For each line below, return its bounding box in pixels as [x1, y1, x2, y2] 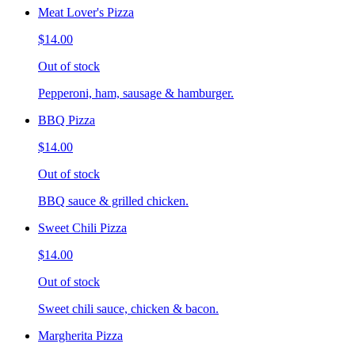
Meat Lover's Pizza [38, 5, 134, 19]
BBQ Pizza [38, 113, 95, 127]
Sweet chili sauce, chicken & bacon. [38, 301, 219, 315]
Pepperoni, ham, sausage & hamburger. [38, 86, 234, 100]
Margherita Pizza [38, 328, 123, 342]
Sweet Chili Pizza [38, 220, 127, 235]
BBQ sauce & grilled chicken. [38, 193, 189, 208]
